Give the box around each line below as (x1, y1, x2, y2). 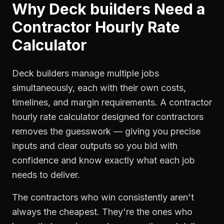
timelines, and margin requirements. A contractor (12, 97, 212, 107)
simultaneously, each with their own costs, (12, 82, 186, 93)
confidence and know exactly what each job (12, 155, 195, 165)
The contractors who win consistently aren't (12, 192, 194, 202)
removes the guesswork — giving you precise (12, 126, 200, 136)
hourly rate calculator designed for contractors (12, 111, 203, 122)
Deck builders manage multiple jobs (12, 68, 159, 78)
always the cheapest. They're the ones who (12, 206, 192, 217)
